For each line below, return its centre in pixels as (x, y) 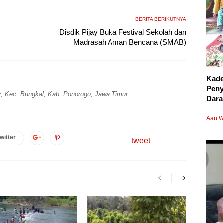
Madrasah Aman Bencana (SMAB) (130, 42)
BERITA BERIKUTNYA (161, 19)
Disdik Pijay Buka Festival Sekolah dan (123, 32)
